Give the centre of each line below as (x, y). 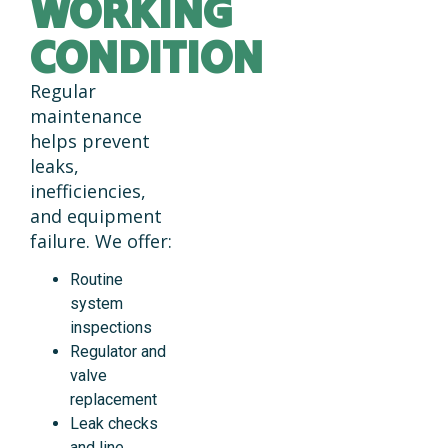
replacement (113, 399)
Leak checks (114, 423)
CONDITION (146, 56)
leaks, (54, 165)
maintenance (86, 115)
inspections (111, 327)
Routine (96, 279)
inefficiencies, (88, 190)
